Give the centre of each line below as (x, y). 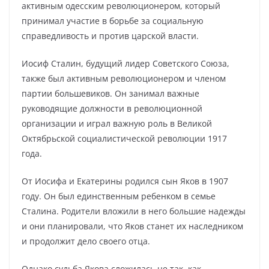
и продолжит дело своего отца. (86, 241)
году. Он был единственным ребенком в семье (119, 196)
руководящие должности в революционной (112, 108)
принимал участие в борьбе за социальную (113, 21)
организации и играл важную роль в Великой (117, 123)
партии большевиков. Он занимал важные (110, 93)
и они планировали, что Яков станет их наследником (132, 226)
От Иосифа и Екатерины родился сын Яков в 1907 (125, 181)
